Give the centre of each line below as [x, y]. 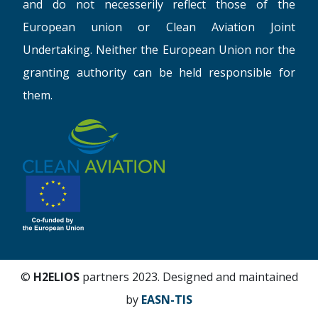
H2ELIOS [56, 277]
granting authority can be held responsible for [159, 73]
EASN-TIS [167, 300]
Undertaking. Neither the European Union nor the [159, 50]
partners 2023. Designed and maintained [188, 277]
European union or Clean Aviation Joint [159, 27]
